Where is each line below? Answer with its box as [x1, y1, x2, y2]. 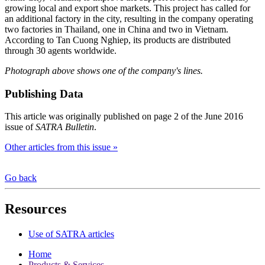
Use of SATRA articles [28, 229, 114, 240]
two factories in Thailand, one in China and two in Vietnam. [5, 24, 228, 34]
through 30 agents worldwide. [5, 45, 117, 56]
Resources [5, 201, 66, 217]
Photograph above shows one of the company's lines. [5, 65, 203, 76]
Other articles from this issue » [5, 142, 118, 153]
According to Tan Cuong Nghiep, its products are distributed [5, 34, 231, 45]
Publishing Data [5, 87, 83, 100]
